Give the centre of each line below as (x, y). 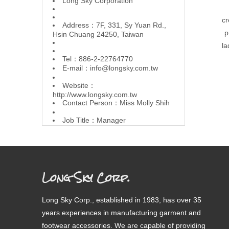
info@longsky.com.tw (124, 68)
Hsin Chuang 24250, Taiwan (98, 34)
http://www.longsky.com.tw (95, 94)
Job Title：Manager (94, 120)
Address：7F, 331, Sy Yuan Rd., (114, 25)
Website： (79, 85)
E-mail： (76, 68)
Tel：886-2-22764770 (98, 59)
